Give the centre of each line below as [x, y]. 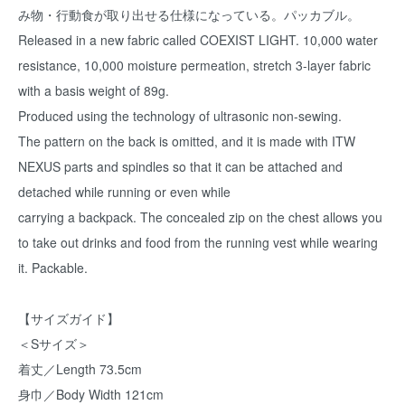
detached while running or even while [124, 192]
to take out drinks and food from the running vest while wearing [198, 242]
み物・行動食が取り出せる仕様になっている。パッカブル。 [189, 14]
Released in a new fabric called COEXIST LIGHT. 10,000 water [198, 40]
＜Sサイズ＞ [54, 344]
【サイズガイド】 [69, 318]
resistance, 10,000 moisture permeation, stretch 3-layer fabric [194, 65]
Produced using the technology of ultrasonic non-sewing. [180, 116]
